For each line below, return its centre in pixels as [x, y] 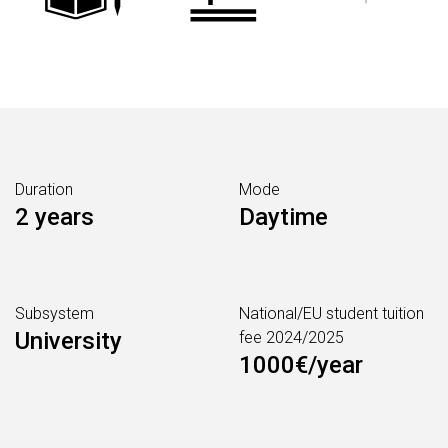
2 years [54, 217]
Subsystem [54, 313]
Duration [44, 189]
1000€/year [301, 365]
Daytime [283, 217]
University [68, 341]
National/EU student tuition [331, 313]
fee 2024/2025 [291, 337]
